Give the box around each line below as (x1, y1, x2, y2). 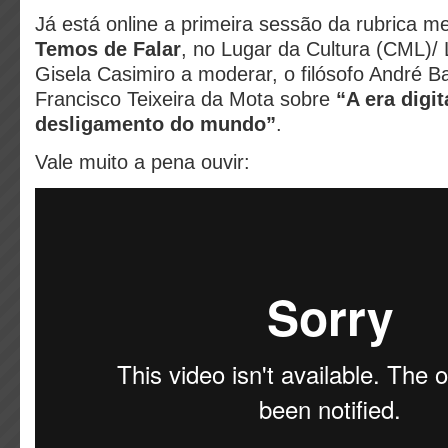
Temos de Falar (35, 38, 181, 60)
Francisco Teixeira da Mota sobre (35, 88, 336, 110)
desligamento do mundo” (35, 113, 276, 135)
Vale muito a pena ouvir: (35, 151, 256, 173)
